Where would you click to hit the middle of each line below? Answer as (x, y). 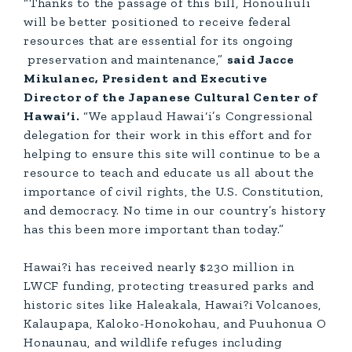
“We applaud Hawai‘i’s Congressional (197, 116)
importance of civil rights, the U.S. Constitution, (174, 191)
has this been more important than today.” (154, 229)
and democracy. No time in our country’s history (175, 210)
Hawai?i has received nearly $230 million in (159, 267)
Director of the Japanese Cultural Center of (171, 97)
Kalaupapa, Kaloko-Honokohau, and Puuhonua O (175, 323)
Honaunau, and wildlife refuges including (153, 342)
